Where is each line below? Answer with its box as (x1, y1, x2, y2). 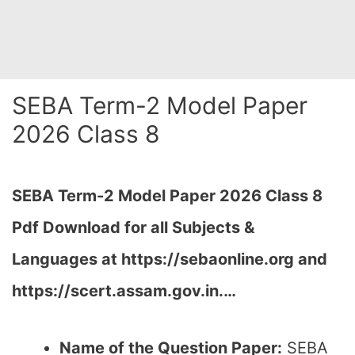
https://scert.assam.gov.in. (12, 281, 223, 300)
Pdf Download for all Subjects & (12, 218, 254, 237)
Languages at (12, 250, 121, 269)
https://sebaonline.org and (121, 250, 327, 269)
